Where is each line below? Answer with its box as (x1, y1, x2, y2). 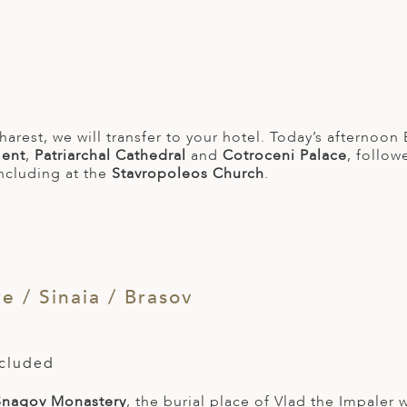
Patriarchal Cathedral (35, 145, 186, 166)
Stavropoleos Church (112, 164, 264, 184)
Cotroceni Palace (223, 145, 347, 166)
